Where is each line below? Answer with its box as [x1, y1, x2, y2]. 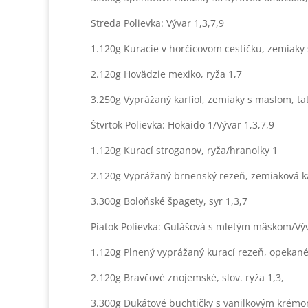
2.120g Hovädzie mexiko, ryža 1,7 [91, 67, 242, 80]
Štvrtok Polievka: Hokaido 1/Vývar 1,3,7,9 [91, 118, 274, 131]
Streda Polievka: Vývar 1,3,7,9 [91, 16, 224, 30]
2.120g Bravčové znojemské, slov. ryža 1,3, [91, 271, 284, 284]
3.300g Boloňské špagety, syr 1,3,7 [91, 195, 247, 208]
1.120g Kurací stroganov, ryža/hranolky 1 [91, 144, 278, 157]
